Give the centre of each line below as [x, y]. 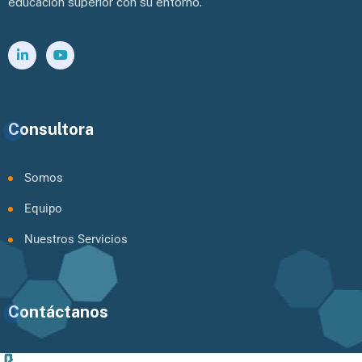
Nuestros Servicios [76, 240]
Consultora [51, 130]
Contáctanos [58, 312]
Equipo [43, 209]
